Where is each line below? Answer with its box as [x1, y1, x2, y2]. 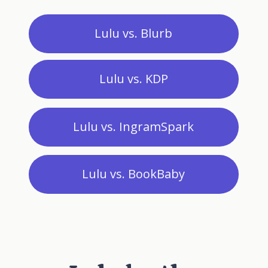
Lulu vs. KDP [99, 70, 168, 87]
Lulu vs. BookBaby [82, 165, 185, 182]
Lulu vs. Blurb [95, 25, 173, 41]
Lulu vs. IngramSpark [73, 118, 194, 135]
